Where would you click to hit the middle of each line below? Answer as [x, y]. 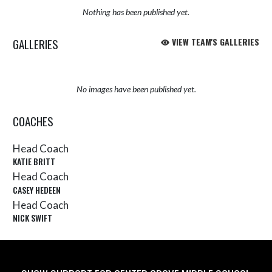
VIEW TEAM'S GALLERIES [214, 41]
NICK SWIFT [32, 218]
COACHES [33, 121]
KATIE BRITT [34, 161]
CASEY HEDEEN [37, 189]
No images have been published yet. [136, 89]
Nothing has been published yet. [136, 12]
